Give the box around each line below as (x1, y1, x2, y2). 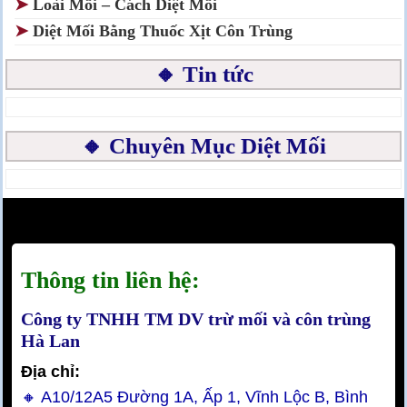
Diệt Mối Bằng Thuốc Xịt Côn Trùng (33, 21, 293, 40)
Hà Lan (21, 330, 80, 351)
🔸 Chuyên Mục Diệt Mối (81, 133, 326, 158)
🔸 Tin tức (154, 61, 253, 86)
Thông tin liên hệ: (21, 266, 200, 293)
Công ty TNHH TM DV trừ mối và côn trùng (21, 308, 371, 329)
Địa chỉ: (21, 362, 80, 381)
